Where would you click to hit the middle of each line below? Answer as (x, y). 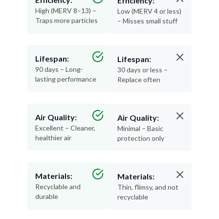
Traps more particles (66, 21)
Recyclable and (58, 187)
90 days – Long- (59, 69)
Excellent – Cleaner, (65, 128)
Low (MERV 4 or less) (149, 11)
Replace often (139, 80)
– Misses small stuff (147, 21)
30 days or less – (142, 70)
